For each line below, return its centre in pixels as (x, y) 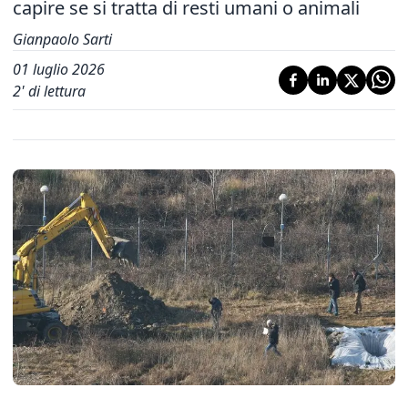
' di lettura (53, 91)
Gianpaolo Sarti (62, 39)
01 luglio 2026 (59, 69)
